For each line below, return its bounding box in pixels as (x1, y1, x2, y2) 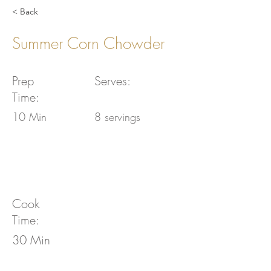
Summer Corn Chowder (12, 33, 165, 54)
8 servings (94, 109, 140, 124)
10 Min (12, 109, 47, 124)
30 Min (12, 232, 50, 248)
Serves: (94, 73, 131, 89)
